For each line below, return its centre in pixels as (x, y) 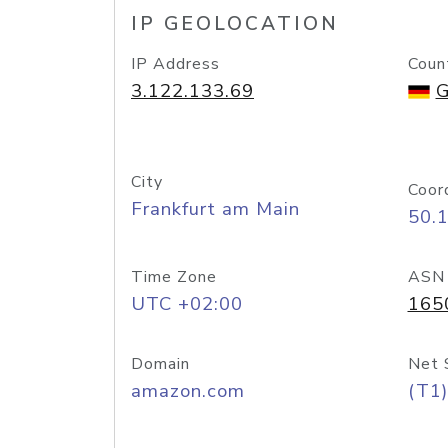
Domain (160, 364)
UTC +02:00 (187, 304)
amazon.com (188, 391)
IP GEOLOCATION (235, 24)
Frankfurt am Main (215, 209)
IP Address (175, 64)
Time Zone (174, 277)
